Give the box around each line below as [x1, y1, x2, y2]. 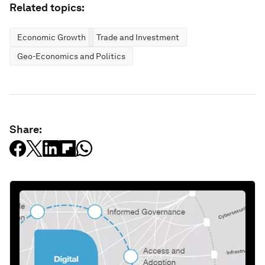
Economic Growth [17, 33, 86, 42]
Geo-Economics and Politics [17, 51, 125, 61]
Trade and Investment [96, 33, 179, 42]
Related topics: [9, 1, 85, 14]
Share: [9, 123, 42, 135]
